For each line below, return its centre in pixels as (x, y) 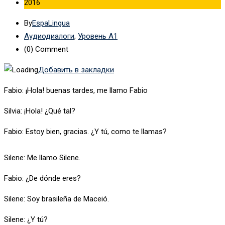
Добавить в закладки (76, 70)
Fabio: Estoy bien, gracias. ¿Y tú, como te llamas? (85, 131)
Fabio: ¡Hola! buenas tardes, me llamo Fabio (76, 90)
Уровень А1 (98, 36)
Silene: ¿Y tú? (26, 219)
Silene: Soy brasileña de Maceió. (57, 199)
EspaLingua (51, 23)
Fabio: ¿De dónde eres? (42, 178)
